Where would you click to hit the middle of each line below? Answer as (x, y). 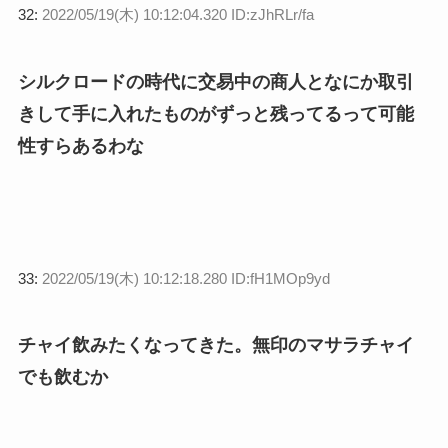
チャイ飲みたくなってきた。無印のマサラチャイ (215, 345)
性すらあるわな (80, 145)
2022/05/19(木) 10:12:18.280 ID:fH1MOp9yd (185, 278)
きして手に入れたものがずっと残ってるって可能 (215, 113)
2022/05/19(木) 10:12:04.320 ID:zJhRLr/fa (177, 14)
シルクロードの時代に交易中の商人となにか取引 (215, 81)
